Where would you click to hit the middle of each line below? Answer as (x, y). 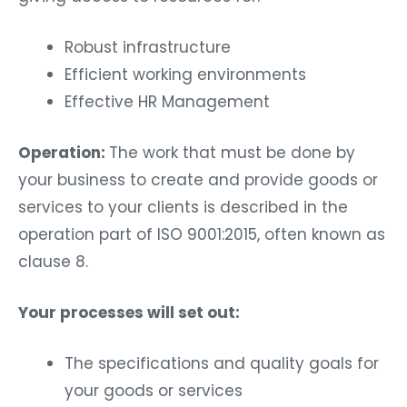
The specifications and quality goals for (222, 363)
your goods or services (154, 390)
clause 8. (53, 261)
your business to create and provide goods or (198, 179)
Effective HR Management (167, 102)
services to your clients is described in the (183, 207)
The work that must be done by (232, 152)
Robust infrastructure (148, 48)
